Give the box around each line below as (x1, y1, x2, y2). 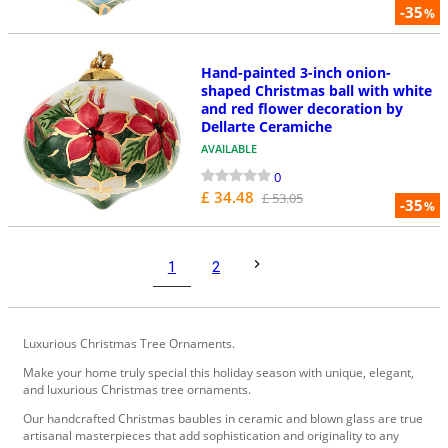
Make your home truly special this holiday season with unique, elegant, (23, 364, 414, 382)
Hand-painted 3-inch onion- (200, 62, 391, 82)
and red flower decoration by (200, 98, 403, 118)
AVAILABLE (200, 140, 257, 156)
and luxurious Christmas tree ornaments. (23, 381, 251, 399)
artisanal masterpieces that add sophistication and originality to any (23, 427, 399, 445)
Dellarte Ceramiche (200, 116, 332, 136)
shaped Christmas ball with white (200, 80, 432, 100)
